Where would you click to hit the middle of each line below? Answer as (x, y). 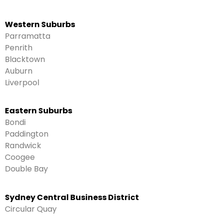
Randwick (23, 146)
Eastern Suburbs (39, 111)
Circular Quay (31, 209)
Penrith (19, 47)
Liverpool (22, 82)
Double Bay (26, 169)
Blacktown (25, 59)
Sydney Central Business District (72, 197)
